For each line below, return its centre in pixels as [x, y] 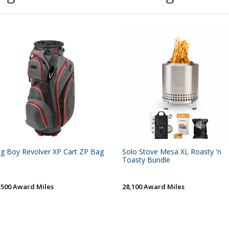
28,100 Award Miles [153, 186]
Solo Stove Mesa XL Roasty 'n [172, 151]
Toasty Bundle [146, 159]
